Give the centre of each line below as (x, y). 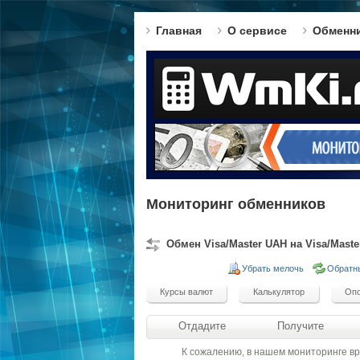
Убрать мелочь (273, 268)
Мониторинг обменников (236, 204)
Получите (300, 326)
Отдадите (202, 326)
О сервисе (257, 31)
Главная (179, 31)
